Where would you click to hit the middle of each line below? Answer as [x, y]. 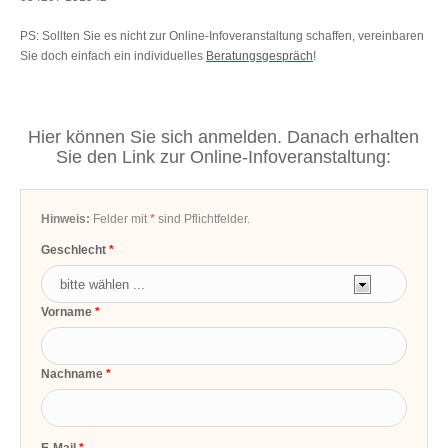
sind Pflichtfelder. [203, 219]
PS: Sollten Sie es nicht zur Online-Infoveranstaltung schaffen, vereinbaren [222, 36]
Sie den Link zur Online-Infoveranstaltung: [224, 157]
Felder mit [120, 219]
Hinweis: [66, 219]
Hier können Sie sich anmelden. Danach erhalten [224, 137]
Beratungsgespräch [260, 56]
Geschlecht [74, 250]
